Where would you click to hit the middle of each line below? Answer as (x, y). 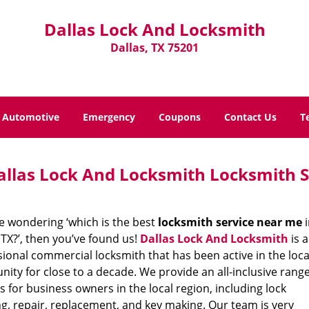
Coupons (180, 117)
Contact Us (250, 117)
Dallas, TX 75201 (154, 48)
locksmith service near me (230, 222)
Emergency (109, 117)
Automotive (31, 117)
